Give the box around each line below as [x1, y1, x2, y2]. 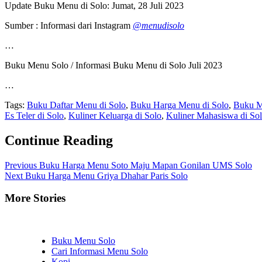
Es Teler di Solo [5, 110, 64, 120]
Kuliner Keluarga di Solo [68, 110, 161, 120]
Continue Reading [5, 132, 113, 148]
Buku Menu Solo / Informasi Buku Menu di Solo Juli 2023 [5, 60, 222, 70]
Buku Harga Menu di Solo [130, 99, 229, 110]
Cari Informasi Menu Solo [51, 246, 148, 257]
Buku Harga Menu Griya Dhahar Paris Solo [23, 170, 188, 181]
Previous [5, 160, 37, 170]
